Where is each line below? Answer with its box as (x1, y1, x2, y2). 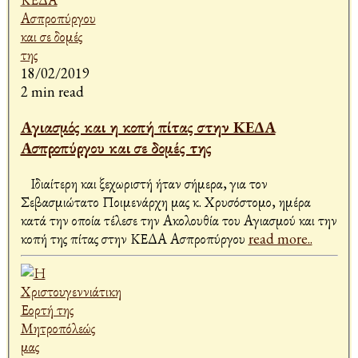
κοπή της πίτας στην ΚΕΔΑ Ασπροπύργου (20, 229, 249, 249)
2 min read (20, 82, 84, 101)
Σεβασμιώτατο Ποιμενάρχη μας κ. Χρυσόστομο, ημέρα (20, 193, 311, 212)
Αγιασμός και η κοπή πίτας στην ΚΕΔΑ (20, 117, 276, 138)
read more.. (248, 229, 312, 249)
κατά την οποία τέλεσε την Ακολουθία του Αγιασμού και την (20, 211, 337, 230)
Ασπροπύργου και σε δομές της (20, 137, 212, 159)
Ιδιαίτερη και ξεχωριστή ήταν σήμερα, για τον (20, 174, 268, 193)
